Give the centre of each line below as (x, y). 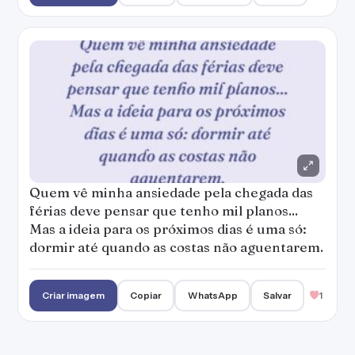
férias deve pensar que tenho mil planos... (164, 210)
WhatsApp (212, 295)
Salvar (277, 295)
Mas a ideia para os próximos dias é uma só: (168, 229)
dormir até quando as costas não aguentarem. (176, 247)
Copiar (146, 295)
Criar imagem (74, 295)
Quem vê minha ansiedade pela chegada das (171, 192)
